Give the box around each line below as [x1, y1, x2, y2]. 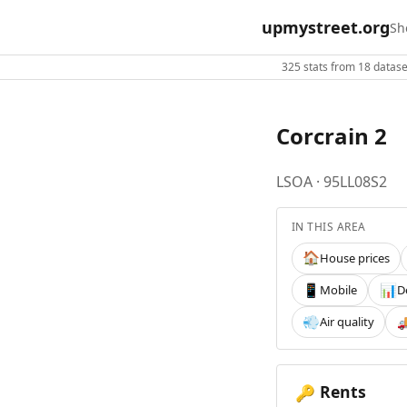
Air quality [320, 313, 375, 331]
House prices [320, 249, 391, 266]
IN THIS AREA [292, 218, 366, 234]
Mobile [320, 282, 358, 299]
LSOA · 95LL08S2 [276, 171, 387, 192]
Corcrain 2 [276, 120, 387, 151]
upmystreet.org [262, 15, 390, 38]
